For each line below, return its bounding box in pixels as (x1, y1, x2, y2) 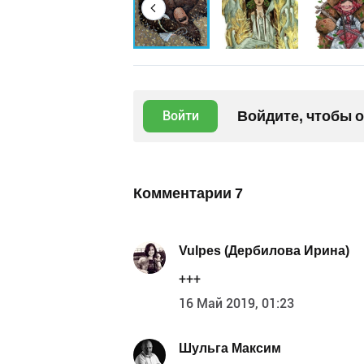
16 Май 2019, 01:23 (179, 295, 294, 311)
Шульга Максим (179, 340, 281, 357)
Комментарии (133, 184, 235, 201)
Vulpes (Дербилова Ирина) (179, 243, 349, 259)
